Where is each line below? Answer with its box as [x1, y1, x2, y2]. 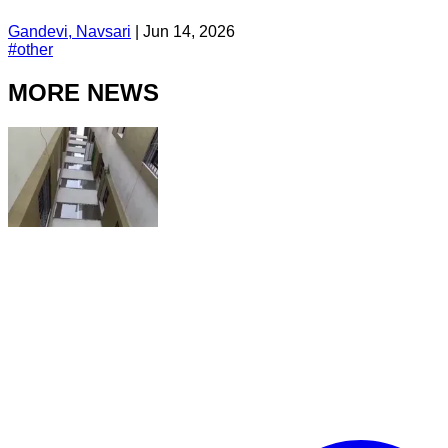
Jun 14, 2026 [143, 22, 235, 40]
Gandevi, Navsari [8, 22, 131, 40]
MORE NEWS [8, 78, 159, 106]
